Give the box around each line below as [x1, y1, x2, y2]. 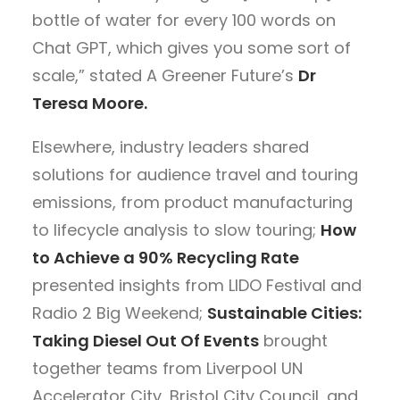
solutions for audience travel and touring [32, 162, 358, 186]
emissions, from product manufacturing [32, 190, 353, 213]
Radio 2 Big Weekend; [32, 301, 207, 324]
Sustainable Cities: [207, 301, 362, 324]
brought [263, 329, 328, 352]
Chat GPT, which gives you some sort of [32, 36, 351, 59]
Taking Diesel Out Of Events [32, 329, 259, 352]
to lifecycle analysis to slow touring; [32, 218, 316, 241]
